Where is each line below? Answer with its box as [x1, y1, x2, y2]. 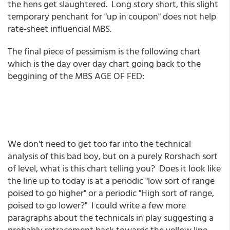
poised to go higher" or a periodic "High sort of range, [8, 186, 214, 200]
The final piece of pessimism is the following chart [8, 44, 201, 58]
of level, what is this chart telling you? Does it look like [8, 161, 221, 175]
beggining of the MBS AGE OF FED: [8, 69, 144, 83]
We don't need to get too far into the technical [8, 137, 191, 150]
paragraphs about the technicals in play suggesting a [8, 210, 214, 224]
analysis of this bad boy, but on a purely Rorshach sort [8, 149, 218, 163]
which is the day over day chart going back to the [8, 56, 201, 70]
